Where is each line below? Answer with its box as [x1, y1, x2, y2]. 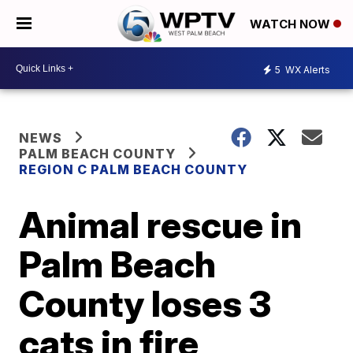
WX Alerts [283, 63, 330, 76]
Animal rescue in [19, 203, 303, 247]
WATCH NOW [250, 17, 333, 32]
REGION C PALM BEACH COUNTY [19, 162, 248, 177]
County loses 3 [19, 281, 272, 325]
